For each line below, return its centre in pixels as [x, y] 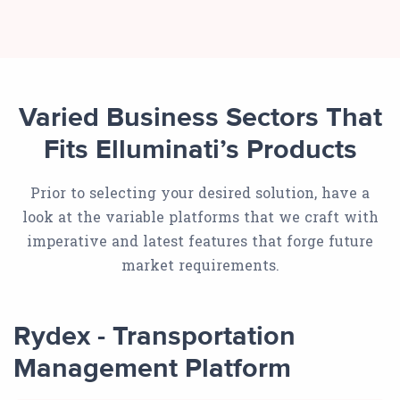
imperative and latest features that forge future [200, 241]
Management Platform [152, 370]
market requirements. [200, 265]
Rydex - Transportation [154, 337]
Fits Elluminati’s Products [200, 151]
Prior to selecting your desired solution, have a [200, 193]
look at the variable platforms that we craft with [200, 217]
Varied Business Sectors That [200, 119]
